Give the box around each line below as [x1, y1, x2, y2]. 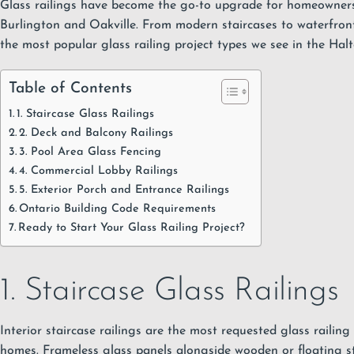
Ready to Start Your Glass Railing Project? [17, 221, 245, 234]
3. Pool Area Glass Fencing [18, 145, 161, 158]
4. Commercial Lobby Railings [18, 164, 178, 177]
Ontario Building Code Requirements [18, 202, 216, 215]
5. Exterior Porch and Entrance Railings [18, 183, 229, 196]
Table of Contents [9, 81, 132, 96]
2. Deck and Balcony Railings [18, 126, 173, 139]
